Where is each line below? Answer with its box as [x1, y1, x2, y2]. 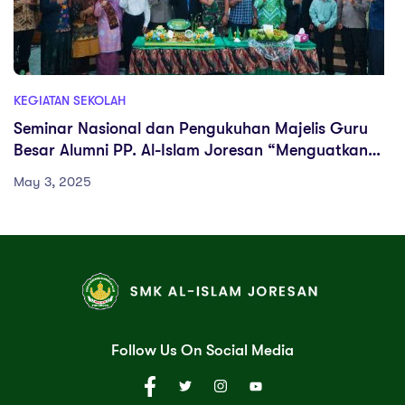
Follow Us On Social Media [111, 341, 294, 359]
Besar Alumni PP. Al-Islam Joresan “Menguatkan [14, 140, 368, 159]
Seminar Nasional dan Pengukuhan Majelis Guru [14, 118, 368, 137]
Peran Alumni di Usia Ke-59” [14, 162, 220, 181]
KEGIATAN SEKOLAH [14, 92, 126, 108]
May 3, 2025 [14, 173, 91, 190]
